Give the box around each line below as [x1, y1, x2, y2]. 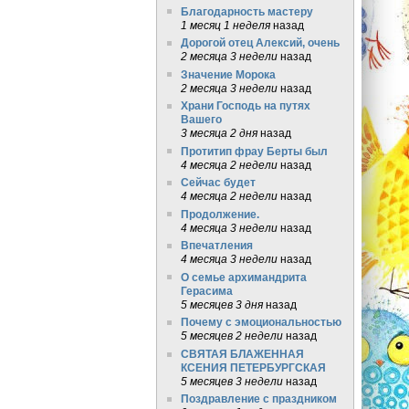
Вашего [180, 113, 222, 126]
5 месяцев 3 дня [180, 298, 263, 310]
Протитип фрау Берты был [180, 144, 328, 157]
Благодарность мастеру [180, 5, 313, 17]
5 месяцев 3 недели [180, 374, 283, 387]
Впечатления [180, 239, 253, 252]
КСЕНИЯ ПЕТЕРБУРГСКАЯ [180, 361, 326, 373]
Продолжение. [180, 207, 259, 220]
